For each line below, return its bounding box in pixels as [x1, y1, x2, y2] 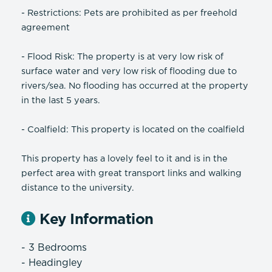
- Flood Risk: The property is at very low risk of [21, 53, 223, 61]
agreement [21, 24, 70, 32]
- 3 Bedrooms [21, 243, 87, 253]
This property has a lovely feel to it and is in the [21, 155, 228, 163]
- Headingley [21, 259, 82, 268]
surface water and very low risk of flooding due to [21, 67, 237, 76]
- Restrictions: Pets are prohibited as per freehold [21, 9, 237, 18]
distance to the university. [21, 184, 134, 192]
